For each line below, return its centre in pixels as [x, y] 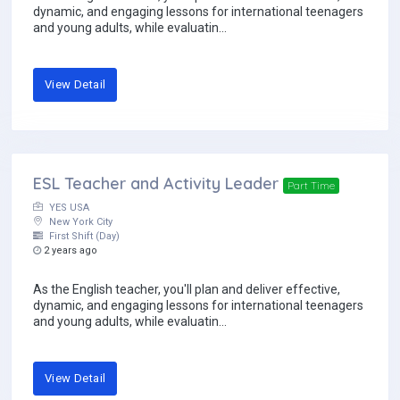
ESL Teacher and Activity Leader [156, 184]
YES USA [68, 208]
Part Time [311, 186]
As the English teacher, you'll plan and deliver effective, [187, 290]
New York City [79, 222]
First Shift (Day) [83, 237]
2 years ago [69, 251]
